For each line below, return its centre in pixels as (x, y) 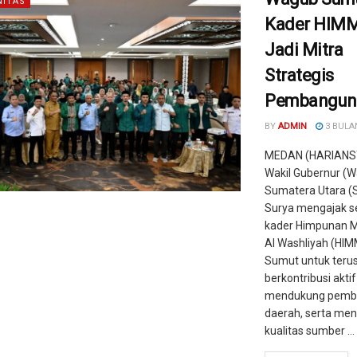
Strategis (300, 75)
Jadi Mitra (304, 50)
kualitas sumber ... (310, 331)
